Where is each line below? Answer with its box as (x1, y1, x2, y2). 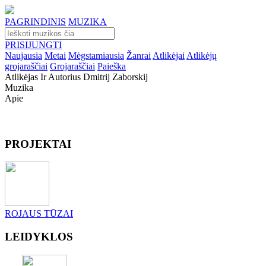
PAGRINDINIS (5, 17, 66, 27)
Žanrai (126, 50, 151, 61)
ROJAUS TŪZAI (5, 208, 73, 219)
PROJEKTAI (5, 137, 71, 150)
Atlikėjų (186, 50, 217, 61)
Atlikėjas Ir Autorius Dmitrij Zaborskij (5, 72, 148, 82)
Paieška (97, 61, 126, 71)
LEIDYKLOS (5, 230, 73, 243)
